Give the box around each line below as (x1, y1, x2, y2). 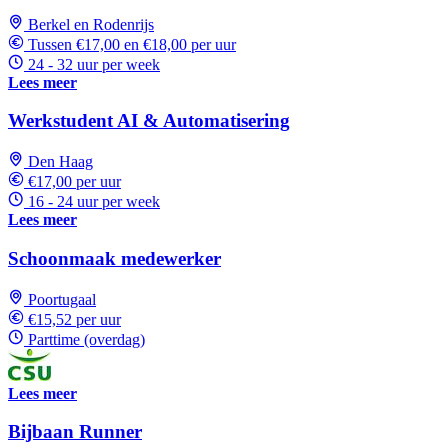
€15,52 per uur (28, 310, 121, 328)
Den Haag (28, 153, 93, 171)
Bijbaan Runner (8, 421, 142, 443)
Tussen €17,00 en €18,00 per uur (28, 35, 236, 53)
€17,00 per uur (28, 173, 121, 191)
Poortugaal (28, 290, 96, 308)
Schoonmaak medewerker (8, 247, 221, 269)
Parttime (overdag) (28, 330, 145, 348)
